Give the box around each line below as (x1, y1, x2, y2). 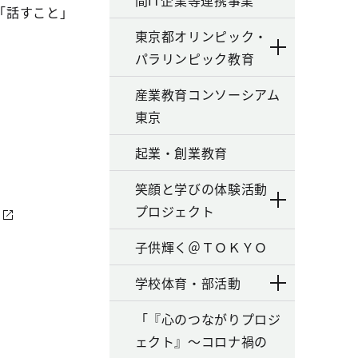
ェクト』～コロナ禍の (134, 332, 268, 351)
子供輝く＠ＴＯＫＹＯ (134, 237, 268, 257)
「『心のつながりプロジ (134, 309, 281, 328)
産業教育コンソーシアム (134, 85, 280, 104)
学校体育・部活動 (134, 273, 241, 292)
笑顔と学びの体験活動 (134, 179, 268, 198)
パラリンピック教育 (134, 49, 255, 68)
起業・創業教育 (134, 143, 228, 162)
